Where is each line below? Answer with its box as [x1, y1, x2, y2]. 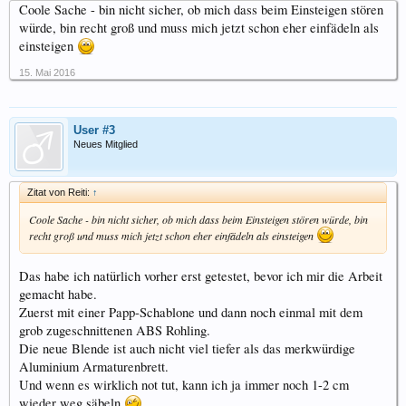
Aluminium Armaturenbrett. [19, 357, 169, 375]
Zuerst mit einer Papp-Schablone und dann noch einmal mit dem [19, 303, 362, 321]
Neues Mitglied [73, 139, 138, 150]
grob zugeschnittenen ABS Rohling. [19, 321, 210, 339]
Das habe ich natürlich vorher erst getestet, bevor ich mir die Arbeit [19, 266, 382, 285]
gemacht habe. [19, 285, 97, 303]
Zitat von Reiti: [27, 187, 92, 198]
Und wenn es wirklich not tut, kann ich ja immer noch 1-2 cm [19, 375, 349, 393]
